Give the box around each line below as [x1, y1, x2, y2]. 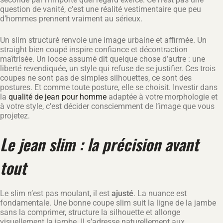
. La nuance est [133, 189, 187, 199]
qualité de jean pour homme [8, 92, 107, 102]
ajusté [111, 189, 133, 199]
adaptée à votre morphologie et [107, 92, 218, 102]
